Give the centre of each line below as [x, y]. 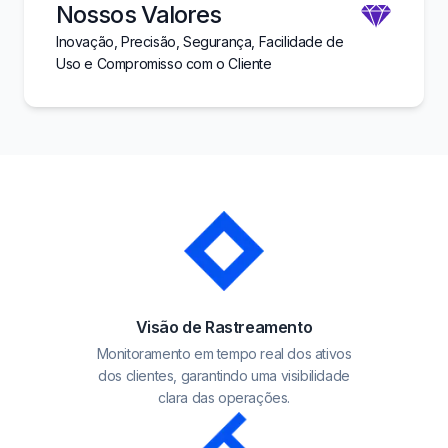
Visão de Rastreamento [224, 327]
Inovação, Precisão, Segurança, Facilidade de [200, 41]
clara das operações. [224, 397]
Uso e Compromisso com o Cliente [164, 63]
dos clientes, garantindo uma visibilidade [224, 375]
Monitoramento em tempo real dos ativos [224, 353]
